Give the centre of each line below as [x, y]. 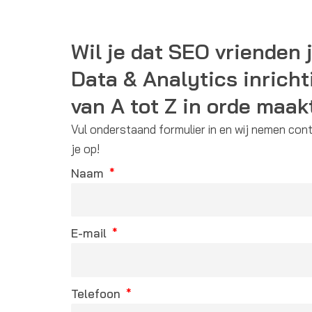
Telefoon [97, 293]
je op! [85, 148]
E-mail [91, 233]
